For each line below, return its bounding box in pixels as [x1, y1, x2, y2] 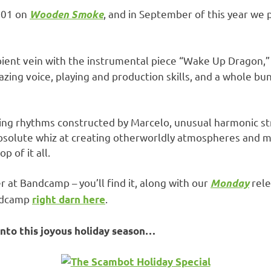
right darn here [32, 193, 105, 206]
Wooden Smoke [30, 7, 103, 21]
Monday [211, 177, 249, 191]
